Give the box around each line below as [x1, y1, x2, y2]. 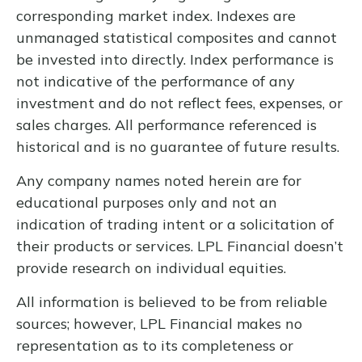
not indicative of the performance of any [16, 71, 295, 90]
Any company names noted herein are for [16, 170, 301, 190]
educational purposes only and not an [16, 192, 277, 212]
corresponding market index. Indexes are [16, 6, 296, 25]
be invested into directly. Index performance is [16, 49, 334, 69]
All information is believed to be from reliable [16, 292, 327, 311]
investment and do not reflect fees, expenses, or [16, 93, 343, 112]
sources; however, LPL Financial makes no [16, 314, 302, 333]
